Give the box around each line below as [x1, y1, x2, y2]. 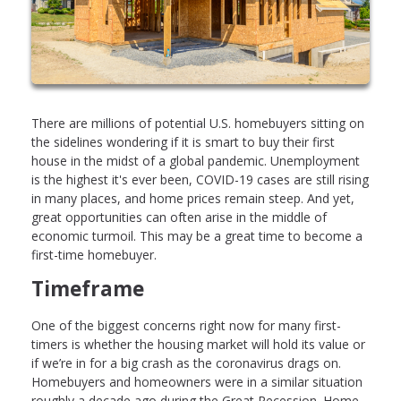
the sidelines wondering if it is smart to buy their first [31, 133, 335, 151]
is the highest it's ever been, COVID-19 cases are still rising [31, 171, 369, 189]
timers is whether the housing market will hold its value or [31, 335, 365, 353]
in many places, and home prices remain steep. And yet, [31, 190, 354, 208]
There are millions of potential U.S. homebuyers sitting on [31, 115, 364, 132]
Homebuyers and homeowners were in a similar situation [31, 372, 363, 390]
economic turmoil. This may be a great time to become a [31, 227, 363, 245]
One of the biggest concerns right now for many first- [31, 316, 341, 334]
